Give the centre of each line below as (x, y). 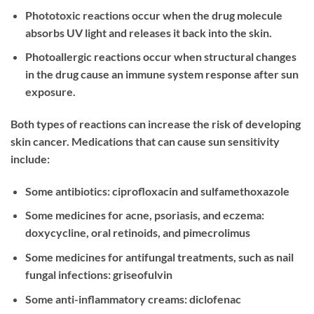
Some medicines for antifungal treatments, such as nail (159, 257)
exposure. (50, 92)
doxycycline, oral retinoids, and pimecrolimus (137, 233)
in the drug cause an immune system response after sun (162, 74)
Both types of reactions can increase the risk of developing (156, 123)
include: (30, 158)
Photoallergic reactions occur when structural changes (161, 57)
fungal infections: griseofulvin (98, 274)
